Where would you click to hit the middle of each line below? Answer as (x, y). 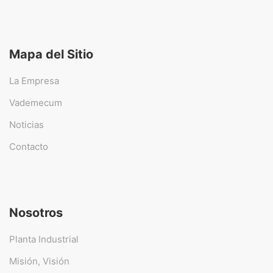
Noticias (27, 125)
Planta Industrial (44, 239)
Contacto (29, 147)
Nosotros (36, 213)
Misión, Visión (39, 261)
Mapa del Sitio (51, 54)
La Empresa (34, 81)
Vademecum (36, 103)
